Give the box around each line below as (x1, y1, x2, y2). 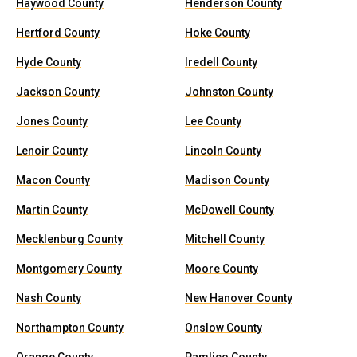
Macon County (16, 174, 90, 186)
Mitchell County (185, 233, 265, 245)
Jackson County (16, 85, 100, 98)
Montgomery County (16, 262, 122, 275)
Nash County (16, 292, 81, 304)
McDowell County (185, 203, 274, 216)
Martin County (16, 203, 88, 216)
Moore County (185, 262, 258, 275)
